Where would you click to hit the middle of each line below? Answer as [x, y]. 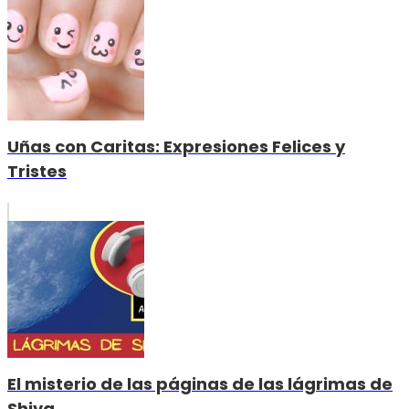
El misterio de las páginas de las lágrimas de [200, 383]
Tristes [37, 172]
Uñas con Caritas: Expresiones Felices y [176, 147]
